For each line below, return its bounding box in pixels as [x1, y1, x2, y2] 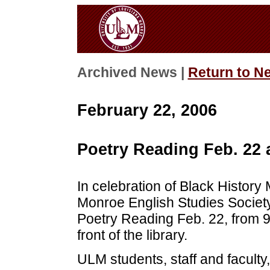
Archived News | [77, 65, 188, 81]
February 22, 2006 [77, 100, 217, 119]
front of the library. [77, 227, 187, 243]
